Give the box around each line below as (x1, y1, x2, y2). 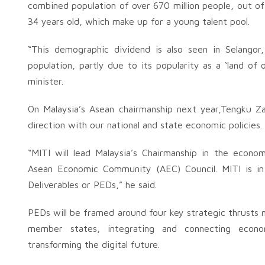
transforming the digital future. (28, 239, 160, 250)
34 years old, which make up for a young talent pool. (28, 16, 250, 27)
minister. (28, 76, 63, 86)
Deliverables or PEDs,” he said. (28, 179, 157, 190)
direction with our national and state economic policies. (28, 119, 262, 130)
